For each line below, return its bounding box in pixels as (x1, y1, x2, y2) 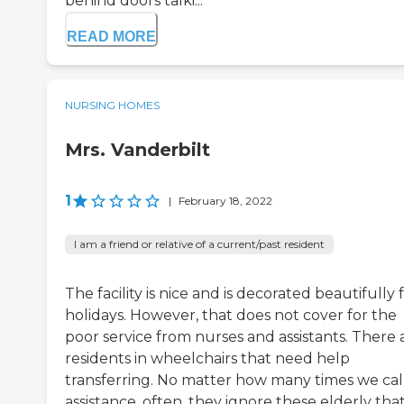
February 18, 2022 (179, 194, 272, 208)
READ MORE (67, 29, 156, 45)
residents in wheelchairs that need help (65, 350, 350, 368)
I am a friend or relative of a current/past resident (74, 237, 325, 252)
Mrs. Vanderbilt (65, 139, 210, 161)
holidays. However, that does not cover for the (65, 307, 397, 325)
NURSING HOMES (65, 98, 160, 113)
